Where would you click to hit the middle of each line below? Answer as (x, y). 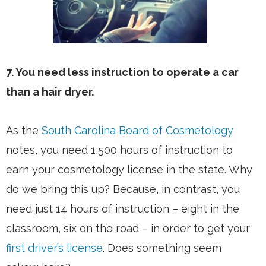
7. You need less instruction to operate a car (122, 72)
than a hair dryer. (50, 92)
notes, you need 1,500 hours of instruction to (119, 150)
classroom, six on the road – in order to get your (128, 229)
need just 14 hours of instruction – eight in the (123, 209)
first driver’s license (54, 248)
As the (24, 131)
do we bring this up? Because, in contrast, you (123, 189)
